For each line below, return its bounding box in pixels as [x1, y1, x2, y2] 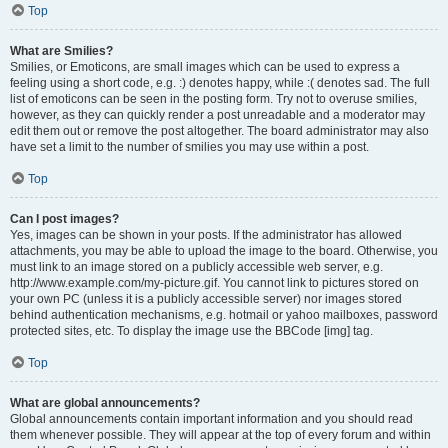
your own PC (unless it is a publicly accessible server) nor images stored [10, 292, 402, 306]
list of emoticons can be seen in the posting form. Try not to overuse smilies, [10, 92, 417, 106]
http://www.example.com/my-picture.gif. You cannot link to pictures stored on [10, 276, 419, 290]
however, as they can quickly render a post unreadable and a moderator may [10, 108, 425, 122]
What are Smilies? [10, 44, 113, 58]
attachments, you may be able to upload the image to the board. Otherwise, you [10, 244, 438, 258]
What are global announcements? [10, 396, 200, 410]
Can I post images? [10, 212, 119, 226]
